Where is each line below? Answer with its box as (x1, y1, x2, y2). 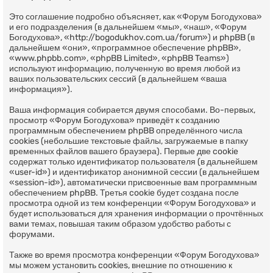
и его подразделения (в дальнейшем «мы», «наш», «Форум (9, 21, 247, 32)
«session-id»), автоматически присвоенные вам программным (9, 177, 257, 188)
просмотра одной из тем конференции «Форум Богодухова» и (9, 197, 256, 208)
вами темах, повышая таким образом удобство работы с (9, 218, 231, 229)
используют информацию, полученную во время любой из (9, 63, 240, 74)
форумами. (9, 229, 55, 239)
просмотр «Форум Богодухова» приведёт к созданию (9, 115, 220, 126)
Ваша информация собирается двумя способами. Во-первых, (9, 104, 255, 115)
